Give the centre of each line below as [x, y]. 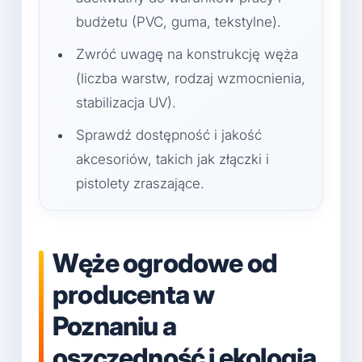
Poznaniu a [114, 326]
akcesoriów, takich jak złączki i [173, 160]
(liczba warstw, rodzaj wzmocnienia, [191, 79]
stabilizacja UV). [126, 103]
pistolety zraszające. [140, 184]
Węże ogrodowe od [165, 263]
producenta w [134, 295]
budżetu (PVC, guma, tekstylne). [179, 22]
